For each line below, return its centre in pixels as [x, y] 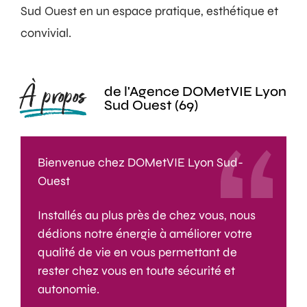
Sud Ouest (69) [151, 105]
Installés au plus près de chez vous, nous [147, 216]
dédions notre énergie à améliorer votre [145, 234]
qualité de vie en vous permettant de [137, 253]
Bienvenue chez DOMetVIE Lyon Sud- [140, 162]
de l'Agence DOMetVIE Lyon [195, 91]
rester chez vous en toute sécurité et [136, 271]
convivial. [46, 33]
